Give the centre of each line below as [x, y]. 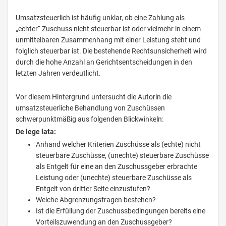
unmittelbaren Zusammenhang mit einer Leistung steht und [108, 40]
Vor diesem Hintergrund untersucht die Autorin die [94, 97]
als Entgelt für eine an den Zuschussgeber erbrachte [117, 167]
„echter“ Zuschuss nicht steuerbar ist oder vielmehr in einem [108, 29]
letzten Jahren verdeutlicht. [58, 73]
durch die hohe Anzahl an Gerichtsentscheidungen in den [104, 62]
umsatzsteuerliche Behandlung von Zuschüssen [90, 108]
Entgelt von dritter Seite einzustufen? [93, 189]
